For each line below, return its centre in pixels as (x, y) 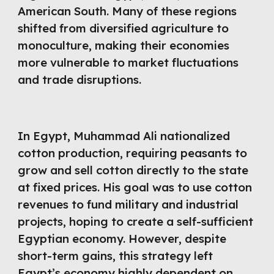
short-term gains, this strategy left (116, 256)
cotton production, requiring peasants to (133, 153)
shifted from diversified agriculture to (124, 28)
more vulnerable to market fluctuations (128, 63)
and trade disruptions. (80, 80)
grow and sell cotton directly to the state (133, 170)
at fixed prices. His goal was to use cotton (135, 187)
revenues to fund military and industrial (128, 204)
